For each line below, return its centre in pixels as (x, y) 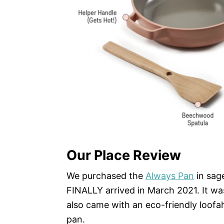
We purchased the (106, 176)
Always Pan (170, 176)
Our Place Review (124, 155)
